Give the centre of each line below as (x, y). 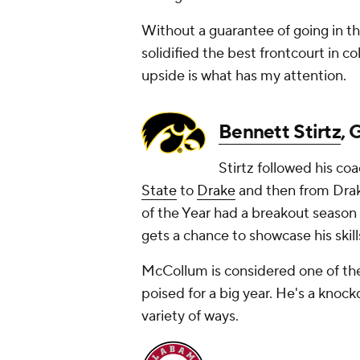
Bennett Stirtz (280, 133)
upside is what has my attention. (244, 76)
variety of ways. (190, 317)
